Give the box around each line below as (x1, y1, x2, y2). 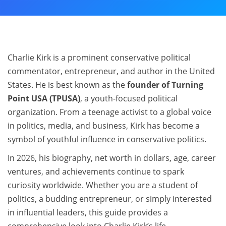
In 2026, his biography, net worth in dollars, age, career (8, 152, 216, 163)
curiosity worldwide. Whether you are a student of (8, 180, 198, 191)
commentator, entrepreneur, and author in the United (8, 66, 215, 77)
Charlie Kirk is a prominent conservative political (8, 52, 191, 63)
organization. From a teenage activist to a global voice (8, 106, 211, 118)
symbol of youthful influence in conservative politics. (8, 134, 206, 145)
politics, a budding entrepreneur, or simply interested (8, 193, 212, 204)
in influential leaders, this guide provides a (8, 207, 168, 218)
